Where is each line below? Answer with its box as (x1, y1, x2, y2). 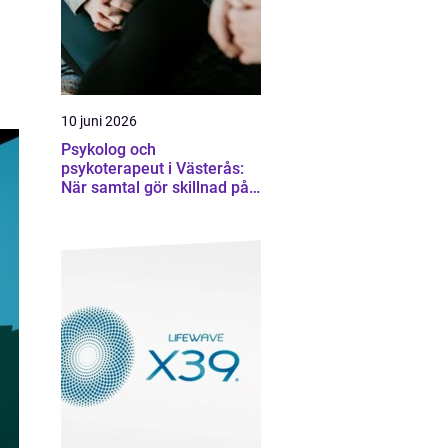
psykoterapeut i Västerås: (61, 159, 244, 178)
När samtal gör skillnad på (61, 178, 249, 197)
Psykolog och (61, 140, 156, 159)
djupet (61, 197, 106, 216)
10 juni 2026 (61, 113, 137, 129)
